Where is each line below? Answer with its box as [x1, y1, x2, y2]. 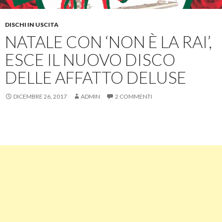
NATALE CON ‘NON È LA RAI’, [5, 31, 212, 52]
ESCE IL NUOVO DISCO [5, 49, 175, 69]
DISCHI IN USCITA [5, 20, 58, 28]
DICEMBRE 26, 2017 [13, 92, 67, 100]
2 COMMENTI [115, 92, 152, 100]
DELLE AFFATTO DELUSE [5, 67, 186, 87]
